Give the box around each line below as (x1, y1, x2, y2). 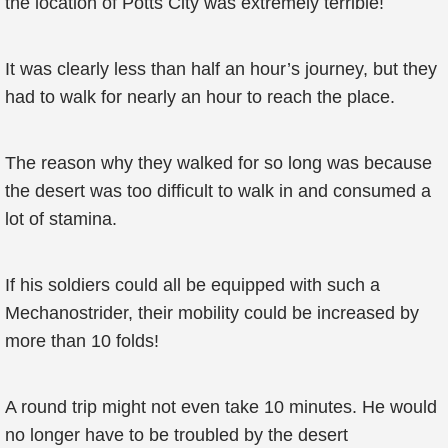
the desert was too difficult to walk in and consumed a (5, 181, 431, 201)
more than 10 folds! (5, 331, 159, 351)
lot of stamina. (5, 209, 117, 229)
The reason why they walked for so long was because (5, 153, 432, 173)
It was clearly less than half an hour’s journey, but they (5, 59, 437, 79)
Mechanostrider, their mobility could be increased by (5, 303, 419, 323)
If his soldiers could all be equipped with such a (5, 275, 380, 295)
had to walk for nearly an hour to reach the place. (5, 87, 395, 107)
